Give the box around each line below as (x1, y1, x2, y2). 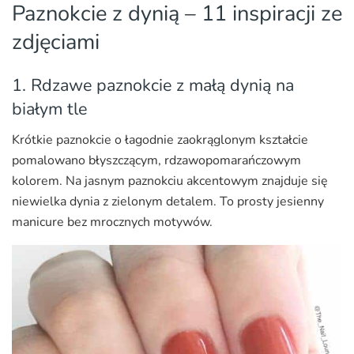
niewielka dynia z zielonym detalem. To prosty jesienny (12, 192, 324, 210)
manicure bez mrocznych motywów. (12, 213, 213, 231)
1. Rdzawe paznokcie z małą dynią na (12, 73, 294, 97)
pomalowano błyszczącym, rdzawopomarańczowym (12, 151, 301, 169)
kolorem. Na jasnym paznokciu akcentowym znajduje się (12, 171, 328, 190)
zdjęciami (12, 27, 100, 58)
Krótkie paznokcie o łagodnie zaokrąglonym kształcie (12, 130, 308, 149)
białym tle (12, 96, 87, 121)
